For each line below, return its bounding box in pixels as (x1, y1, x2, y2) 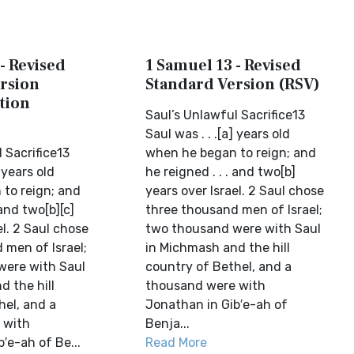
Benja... (145, 316, 190, 331)
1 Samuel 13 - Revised (145, 55, 302, 76)
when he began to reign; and (145, 145, 317, 160)
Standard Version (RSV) (145, 74, 321, 95)
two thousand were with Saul (145, 221, 322, 236)
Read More (145, 335, 208, 350)
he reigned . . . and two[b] (145, 164, 296, 179)
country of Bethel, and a (145, 259, 292, 274)
